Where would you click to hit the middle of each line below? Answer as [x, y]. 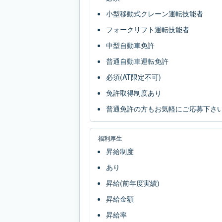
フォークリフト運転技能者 [148, 29]
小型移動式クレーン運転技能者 [155, 13]
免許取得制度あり [134, 93]
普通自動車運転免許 [137, 61]
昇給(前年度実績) [133, 183]
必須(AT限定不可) [134, 77]
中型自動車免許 [130, 45]
